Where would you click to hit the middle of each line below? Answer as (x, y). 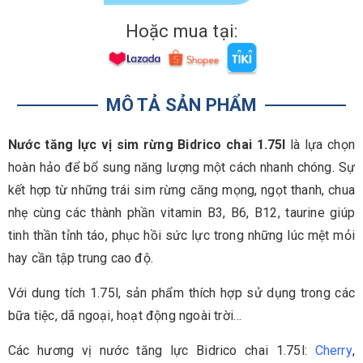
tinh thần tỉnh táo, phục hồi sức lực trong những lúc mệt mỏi (181, 236)
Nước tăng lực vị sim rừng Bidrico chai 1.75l (147, 145)
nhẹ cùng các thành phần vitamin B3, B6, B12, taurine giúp (181, 213)
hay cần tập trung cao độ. (81, 258)
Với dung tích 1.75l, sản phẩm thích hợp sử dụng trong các (181, 293)
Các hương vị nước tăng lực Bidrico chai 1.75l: (162, 351)
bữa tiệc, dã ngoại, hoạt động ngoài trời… (125, 316)
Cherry (333, 351)
